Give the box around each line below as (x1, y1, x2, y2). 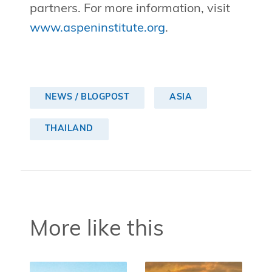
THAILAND (44, 124, 93, 134)
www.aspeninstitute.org (29, 22, 165, 35)
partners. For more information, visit (29, 3, 230, 16)
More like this (29, 219, 164, 242)
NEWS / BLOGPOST (44, 93, 130, 103)
